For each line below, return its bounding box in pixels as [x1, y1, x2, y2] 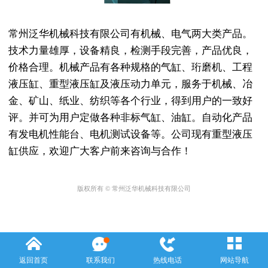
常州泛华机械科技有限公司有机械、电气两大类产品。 [8, 28, 252, 40]
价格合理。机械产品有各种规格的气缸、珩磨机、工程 [8, 62, 252, 74]
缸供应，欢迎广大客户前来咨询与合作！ [8, 145, 191, 157]
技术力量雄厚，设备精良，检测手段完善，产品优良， [8, 45, 252, 57]
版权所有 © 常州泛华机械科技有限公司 [77, 184, 191, 192]
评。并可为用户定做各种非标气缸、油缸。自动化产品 [8, 112, 252, 124]
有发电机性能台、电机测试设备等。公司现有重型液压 [8, 129, 252, 141]
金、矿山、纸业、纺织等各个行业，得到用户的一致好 [8, 95, 252, 107]
